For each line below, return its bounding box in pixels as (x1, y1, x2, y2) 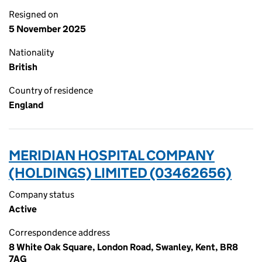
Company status (9, 189, 74, 200)
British (9, 61, 37, 73)
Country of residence (9, 85, 93, 96)
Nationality (9, 47, 54, 58)
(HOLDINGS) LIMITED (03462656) (9, 164, 232, 181)
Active (9, 204, 37, 215)
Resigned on (9, 9, 58, 20)
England (9, 99, 43, 111)
